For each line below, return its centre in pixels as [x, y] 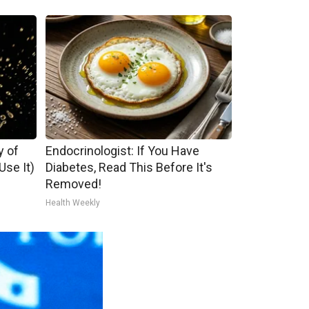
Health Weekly [72, 203]
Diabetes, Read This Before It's [129, 167]
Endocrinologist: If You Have [122, 151]
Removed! [73, 184]
